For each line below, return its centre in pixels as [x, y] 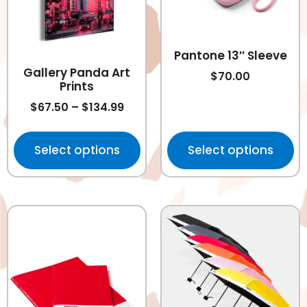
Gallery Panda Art [77, 73]
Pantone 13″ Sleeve [230, 56]
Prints [77, 87]
